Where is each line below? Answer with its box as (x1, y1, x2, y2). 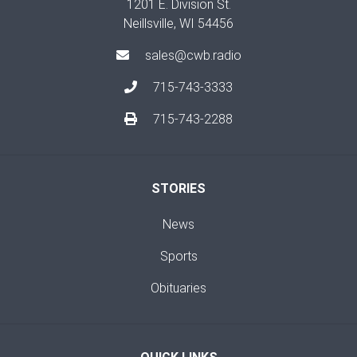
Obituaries (151, 280, 206, 296)
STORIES (151, 181, 206, 197)
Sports (159, 249, 198, 265)
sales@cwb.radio (144, 48, 241, 64)
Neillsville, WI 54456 (124, 16, 233, 32)
